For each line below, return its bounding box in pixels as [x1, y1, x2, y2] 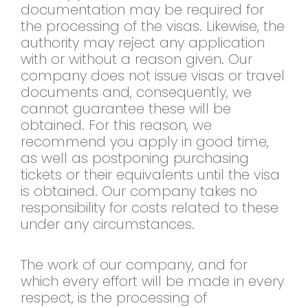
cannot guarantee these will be [21, 99, 231, 119]
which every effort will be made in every [21, 272, 284, 291]
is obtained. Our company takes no [21, 181, 257, 201]
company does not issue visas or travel [21, 66, 285, 86]
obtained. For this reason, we [21, 115, 212, 135]
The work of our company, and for [21, 255, 247, 275]
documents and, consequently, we [21, 82, 252, 102]
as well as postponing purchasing [21, 148, 249, 168]
